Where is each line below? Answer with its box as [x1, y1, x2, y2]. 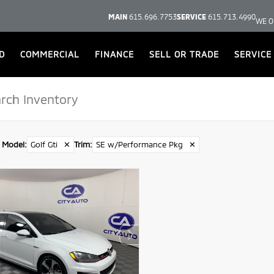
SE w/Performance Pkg [95, 139, 183, 149]
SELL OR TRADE [149, 49, 219, 59]
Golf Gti [30, 139, 57, 149]
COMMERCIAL [20, 49, 80, 59]
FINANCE [94, 49, 134, 59]
